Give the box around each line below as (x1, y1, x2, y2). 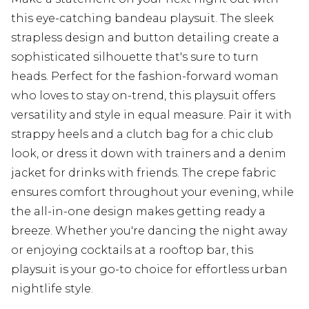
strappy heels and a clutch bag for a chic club (11, 128, 273, 141)
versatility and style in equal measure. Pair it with (11, 108, 292, 122)
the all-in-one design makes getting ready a (11, 205, 266, 219)
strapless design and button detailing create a (11, 31, 279, 45)
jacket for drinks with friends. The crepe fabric (11, 166, 276, 180)
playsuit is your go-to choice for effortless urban (11, 263, 288, 277)
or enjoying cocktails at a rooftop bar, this (11, 243, 253, 257)
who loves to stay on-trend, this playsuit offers (11, 89, 275, 103)
